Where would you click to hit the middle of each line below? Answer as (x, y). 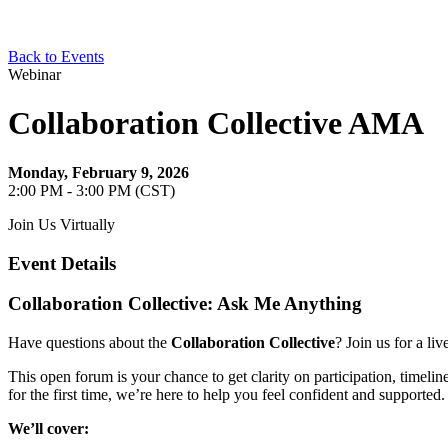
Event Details (62, 263)
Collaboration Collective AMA (216, 123)
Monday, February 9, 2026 (98, 172)
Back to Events (56, 56)
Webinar (34, 74)
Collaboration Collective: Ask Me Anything (187, 304)
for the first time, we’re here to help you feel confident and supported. (226, 395)
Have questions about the (89, 343)
